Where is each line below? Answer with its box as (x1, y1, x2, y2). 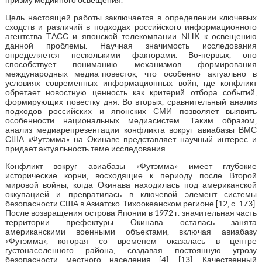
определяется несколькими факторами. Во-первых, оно (5, 50, 257, 60)
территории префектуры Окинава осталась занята (5, 217, 257, 227)
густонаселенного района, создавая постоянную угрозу (5, 245, 257, 255)
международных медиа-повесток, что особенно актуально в (5, 68, 257, 78)
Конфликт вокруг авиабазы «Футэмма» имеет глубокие (5, 161, 257, 171)
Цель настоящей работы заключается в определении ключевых (5, 12, 257, 22)
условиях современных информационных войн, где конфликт (5, 78, 257, 88)
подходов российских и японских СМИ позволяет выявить (5, 106, 257, 116)
